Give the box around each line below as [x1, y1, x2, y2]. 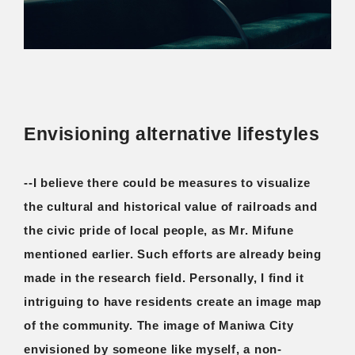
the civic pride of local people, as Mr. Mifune [24, 223, 294, 237]
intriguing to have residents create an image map [24, 294, 322, 308]
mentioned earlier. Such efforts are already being [24, 246, 322, 261]
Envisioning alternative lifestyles [24, 123, 319, 144]
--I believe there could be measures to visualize [24, 175, 311, 189]
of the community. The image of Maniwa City [24, 318, 294, 332]
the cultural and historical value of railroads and [24, 199, 318, 213]
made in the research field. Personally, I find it [24, 270, 304, 284]
